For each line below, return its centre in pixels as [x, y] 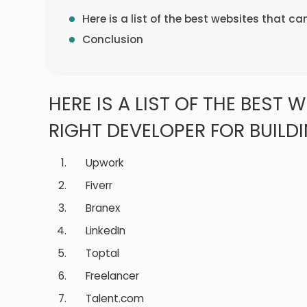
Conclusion [113, 39]
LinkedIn [98, 230]
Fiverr [91, 185]
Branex [95, 208]
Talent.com [107, 298]
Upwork [97, 162]
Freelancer [105, 275]
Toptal [95, 253]
